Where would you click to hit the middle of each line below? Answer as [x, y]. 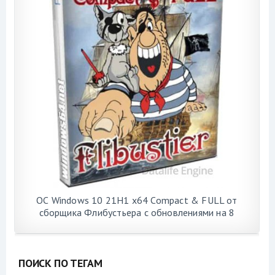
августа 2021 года [137, 225]
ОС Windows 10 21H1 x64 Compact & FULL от [137, 200]
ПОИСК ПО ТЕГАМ [60, 263]
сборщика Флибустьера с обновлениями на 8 [137, 213]
